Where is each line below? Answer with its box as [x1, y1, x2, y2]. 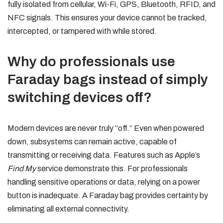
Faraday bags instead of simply [7, 72, 208, 87]
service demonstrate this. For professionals [36, 164, 188, 173]
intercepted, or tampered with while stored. [7, 27, 157, 35]
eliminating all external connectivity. [7, 205, 129, 213]
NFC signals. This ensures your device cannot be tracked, [7, 13, 207, 22]
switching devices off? [7, 90, 152, 105]
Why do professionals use [7, 54, 175, 69]
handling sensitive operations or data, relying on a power [7, 178, 200, 186]
